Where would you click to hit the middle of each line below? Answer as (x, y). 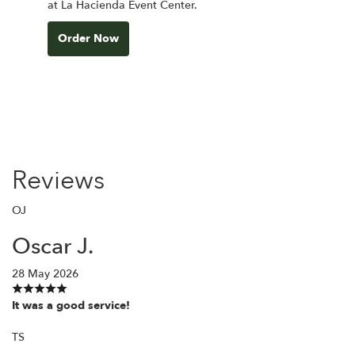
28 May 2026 (45, 273)
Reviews (58, 180)
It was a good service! (71, 305)
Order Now (88, 38)
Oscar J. (53, 246)
